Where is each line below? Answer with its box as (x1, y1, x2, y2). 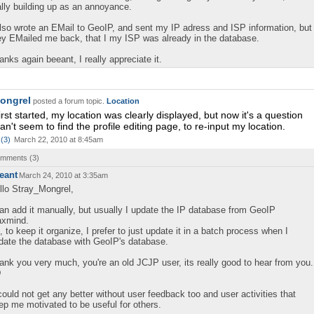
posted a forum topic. (31, 97, 107, 105)
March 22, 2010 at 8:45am (14, 135, 103, 144)
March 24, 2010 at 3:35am (19, 171, 108, 179)
